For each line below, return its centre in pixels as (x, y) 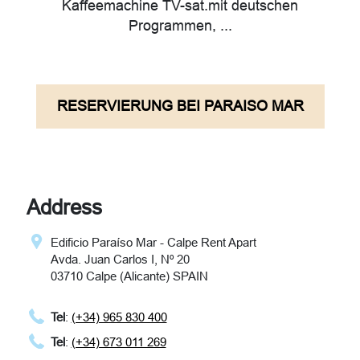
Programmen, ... (180, 26)
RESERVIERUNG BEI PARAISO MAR (180, 106)
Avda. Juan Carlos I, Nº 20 (120, 260)
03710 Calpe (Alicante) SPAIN (129, 276)
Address (64, 208)
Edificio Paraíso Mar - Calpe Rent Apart (153, 243)
